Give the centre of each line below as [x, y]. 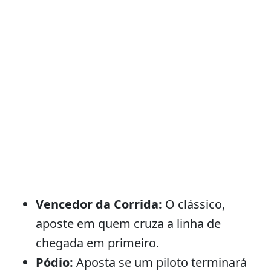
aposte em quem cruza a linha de [128, 224]
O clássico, [194, 204]
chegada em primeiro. [97, 243]
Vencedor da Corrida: [99, 204]
